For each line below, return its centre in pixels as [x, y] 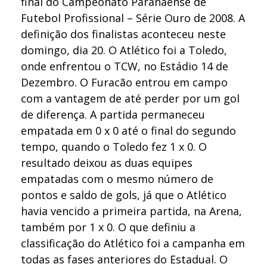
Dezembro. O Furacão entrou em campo [124, 82]
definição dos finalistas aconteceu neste [123, 34]
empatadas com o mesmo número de [117, 178]
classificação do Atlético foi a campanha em [133, 243]
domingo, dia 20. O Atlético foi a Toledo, [124, 50]
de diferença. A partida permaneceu [113, 114]
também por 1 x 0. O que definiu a [108, 227]
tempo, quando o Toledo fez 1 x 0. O [114, 146]
